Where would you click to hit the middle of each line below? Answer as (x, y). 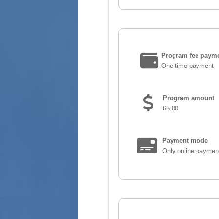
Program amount (189, 98)
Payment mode (185, 141)
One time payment (187, 66)
